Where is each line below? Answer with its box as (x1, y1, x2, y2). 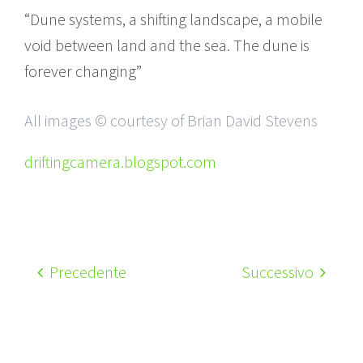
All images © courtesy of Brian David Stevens (24, 109, 318, 130)
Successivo (241, 261, 317, 282)
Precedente (46, 261, 126, 282)
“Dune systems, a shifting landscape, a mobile (24, 8, 322, 29)
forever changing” (24, 60, 142, 81)
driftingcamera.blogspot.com (24, 151, 216, 172)
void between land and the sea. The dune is (24, 34, 310, 55)
